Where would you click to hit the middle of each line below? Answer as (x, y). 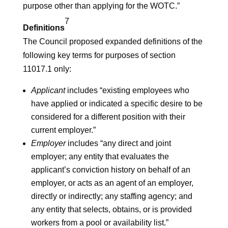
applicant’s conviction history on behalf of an (110, 169)
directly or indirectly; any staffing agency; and (111, 196)
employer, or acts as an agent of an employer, (112, 183)
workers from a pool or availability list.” (99, 222)
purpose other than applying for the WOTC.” (101, 6)
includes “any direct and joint (118, 143)
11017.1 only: (47, 69)
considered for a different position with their (108, 117)
